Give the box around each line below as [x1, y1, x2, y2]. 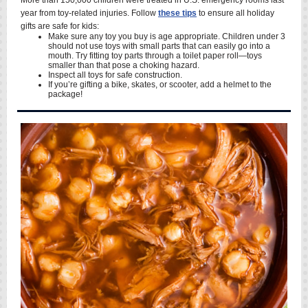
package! [48, 89, 82, 99]
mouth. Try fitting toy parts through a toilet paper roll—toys [48, 51, 262, 60]
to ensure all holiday [197, 8, 274, 18]
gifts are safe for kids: [21, 21, 101, 31]
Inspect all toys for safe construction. [48, 70, 184, 80]
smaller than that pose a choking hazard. [48, 60, 201, 70]
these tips [158, 8, 197, 18]
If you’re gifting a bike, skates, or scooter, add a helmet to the [48, 80, 272, 89]
